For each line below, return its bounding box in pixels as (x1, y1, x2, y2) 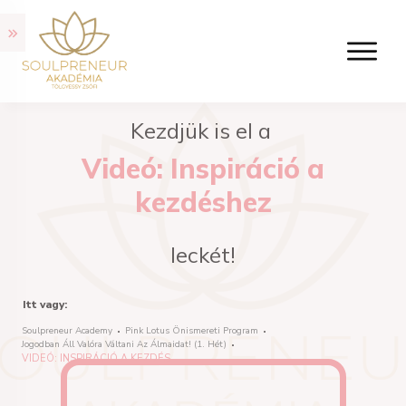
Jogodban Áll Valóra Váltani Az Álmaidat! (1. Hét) (22, 338, 227, 352)
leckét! (170, 241, 236, 269)
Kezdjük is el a (130, 117, 276, 145)
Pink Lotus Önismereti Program (125, 324, 258, 338)
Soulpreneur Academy (22, 324, 112, 338)
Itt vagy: (23, 297, 67, 313)
